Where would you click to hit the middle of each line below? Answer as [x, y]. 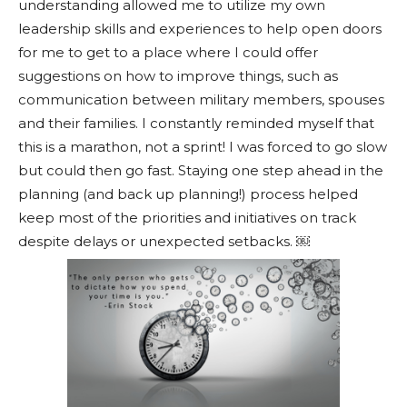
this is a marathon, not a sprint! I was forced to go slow [203, 146]
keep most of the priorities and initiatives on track [187, 217]
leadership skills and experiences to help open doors [200, 28]
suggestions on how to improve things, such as [178, 75]
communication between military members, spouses [201, 99]
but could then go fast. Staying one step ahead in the [201, 170]
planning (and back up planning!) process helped [188, 194]
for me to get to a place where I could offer [168, 52]
